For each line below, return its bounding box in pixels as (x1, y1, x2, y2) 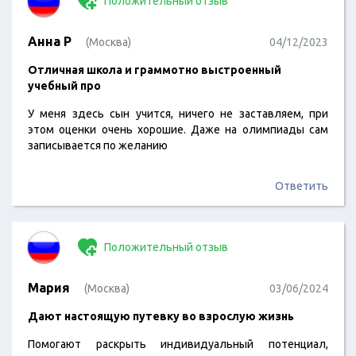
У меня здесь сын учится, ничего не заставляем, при (28, 107, 328, 120)
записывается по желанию (28, 139, 168, 152)
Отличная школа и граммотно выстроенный (28, 64, 281, 76)
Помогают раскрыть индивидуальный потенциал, (28, 338, 328, 350)
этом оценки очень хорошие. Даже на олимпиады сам (28, 123, 328, 136)
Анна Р (28, 34, 72, 48)
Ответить (275, 180, 328, 192)
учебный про (28, 79, 101, 92)
